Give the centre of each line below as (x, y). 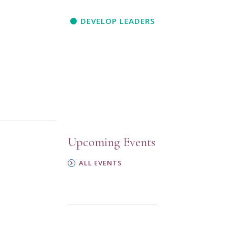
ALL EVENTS (100, 163)
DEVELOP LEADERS (117, 21)
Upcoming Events (111, 142)
